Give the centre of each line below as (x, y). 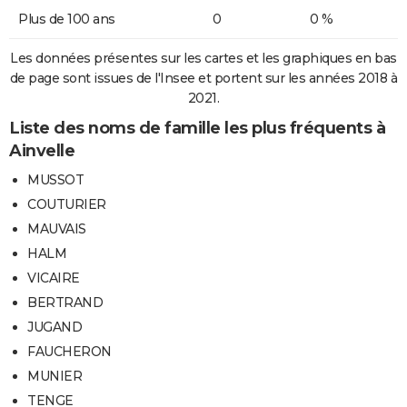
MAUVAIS (57, 229)
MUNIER (55, 377)
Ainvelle (42, 151)
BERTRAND (65, 303)
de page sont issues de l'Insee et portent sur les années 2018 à (203, 79)
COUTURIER (67, 205)
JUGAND (55, 328)
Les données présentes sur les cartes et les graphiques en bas (203, 59)
